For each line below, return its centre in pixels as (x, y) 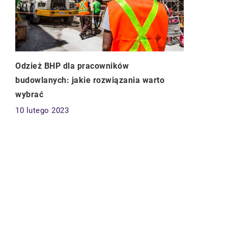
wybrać (29, 95)
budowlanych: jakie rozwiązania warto (90, 80)
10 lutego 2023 (42, 111)
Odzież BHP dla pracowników (72, 66)
